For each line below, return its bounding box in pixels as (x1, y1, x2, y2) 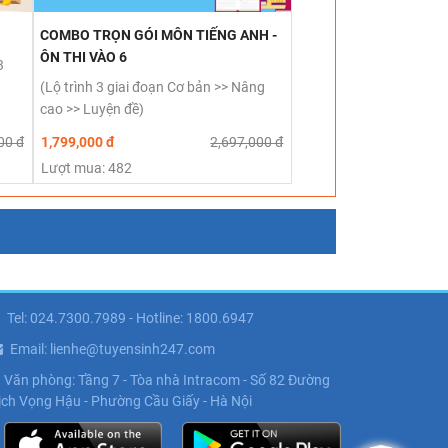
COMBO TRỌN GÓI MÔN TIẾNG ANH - (39, 26, 277, 43)
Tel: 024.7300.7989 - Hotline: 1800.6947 (6, 309, 254, 326)
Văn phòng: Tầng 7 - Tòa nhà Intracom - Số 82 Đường (3, 371, 330, 388)
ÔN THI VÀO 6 (39, 48, 127, 65)
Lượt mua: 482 (40, 159, 132, 176)
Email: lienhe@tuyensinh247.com (9, 340, 215, 357)
